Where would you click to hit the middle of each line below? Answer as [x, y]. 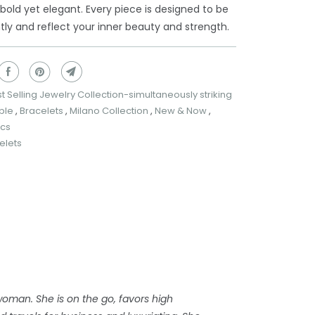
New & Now [182, 111]
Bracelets [43, 111]
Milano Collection [110, 111]
